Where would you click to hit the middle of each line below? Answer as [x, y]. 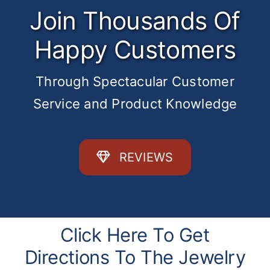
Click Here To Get [135, 235]
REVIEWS [146, 158]
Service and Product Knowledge [135, 104]
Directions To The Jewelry [135, 257]
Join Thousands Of [135, 21]
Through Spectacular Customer [135, 82]
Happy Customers [135, 50]
